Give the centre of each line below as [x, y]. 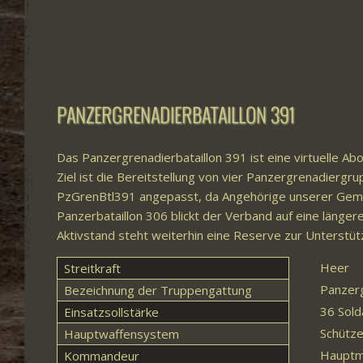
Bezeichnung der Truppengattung [158, 290]
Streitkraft [92, 268]
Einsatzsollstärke [111, 312]
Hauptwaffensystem [121, 334]
